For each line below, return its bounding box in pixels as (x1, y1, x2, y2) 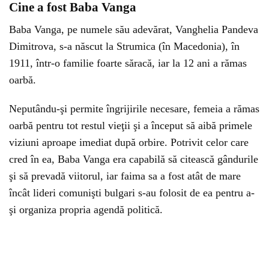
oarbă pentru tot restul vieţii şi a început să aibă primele (9, 119, 252, 131)
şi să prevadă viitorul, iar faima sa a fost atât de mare (9, 170, 241, 182)
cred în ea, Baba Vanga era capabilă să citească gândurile (9, 153, 258, 165)
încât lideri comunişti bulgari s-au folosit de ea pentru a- (9, 187, 255, 199)
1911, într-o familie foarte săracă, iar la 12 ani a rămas (9, 57, 247, 69)
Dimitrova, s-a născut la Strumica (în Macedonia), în (9, 40, 240, 52)
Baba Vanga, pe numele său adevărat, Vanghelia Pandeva (9, 23, 258, 35)
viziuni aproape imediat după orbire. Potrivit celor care (9, 136, 249, 148)
